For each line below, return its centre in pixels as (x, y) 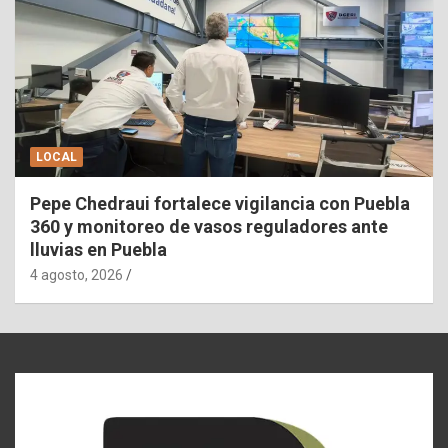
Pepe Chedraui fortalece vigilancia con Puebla (220, 204)
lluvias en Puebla (98, 250)
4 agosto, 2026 (76, 275)
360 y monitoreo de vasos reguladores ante (209, 227)
